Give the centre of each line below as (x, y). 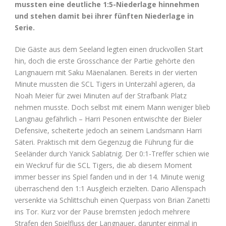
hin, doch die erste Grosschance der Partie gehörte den (105, 61)
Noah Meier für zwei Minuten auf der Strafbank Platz (101, 95)
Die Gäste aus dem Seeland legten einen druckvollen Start (109, 49)
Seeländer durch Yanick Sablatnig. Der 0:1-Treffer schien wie (112, 153)
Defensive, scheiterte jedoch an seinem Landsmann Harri (108, 130)
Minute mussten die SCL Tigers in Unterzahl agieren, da (105, 84)
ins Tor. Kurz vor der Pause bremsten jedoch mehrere (102, 211)
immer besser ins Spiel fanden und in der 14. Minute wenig (109, 177)
